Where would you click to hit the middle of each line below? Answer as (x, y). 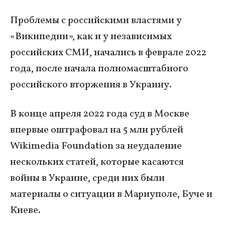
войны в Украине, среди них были (87, 178)
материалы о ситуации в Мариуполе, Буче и (111, 194)
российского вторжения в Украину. (91, 85)
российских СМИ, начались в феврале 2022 (108, 52)
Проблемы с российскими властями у (96, 20)
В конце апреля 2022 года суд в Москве (100, 114)
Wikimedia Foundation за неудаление (96, 146)
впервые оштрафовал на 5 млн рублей (97, 130)
